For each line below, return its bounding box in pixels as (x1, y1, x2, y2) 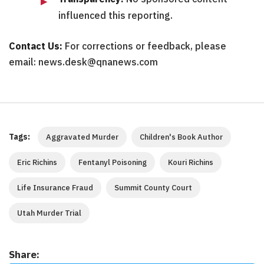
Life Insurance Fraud (17, 183, 93, 193)
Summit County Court (114, 183, 192, 193)
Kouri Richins (168, 157, 213, 168)
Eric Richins (17, 157, 57, 168)
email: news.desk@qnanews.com (9, 56, 158, 68)
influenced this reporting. (58, 9, 173, 22)
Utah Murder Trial (17, 208, 81, 219)
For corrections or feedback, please (62, 40, 226, 52)
